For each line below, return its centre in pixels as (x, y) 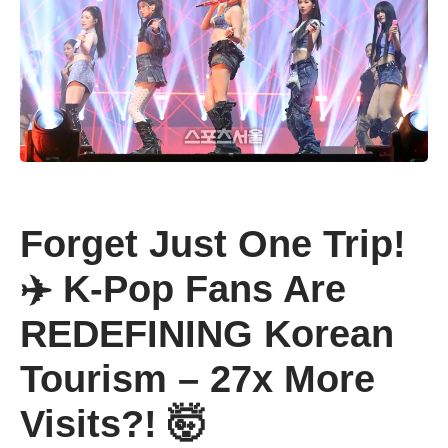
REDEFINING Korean (207, 333)
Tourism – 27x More (197, 378)
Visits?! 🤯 (113, 423)
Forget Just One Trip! (213, 243)
